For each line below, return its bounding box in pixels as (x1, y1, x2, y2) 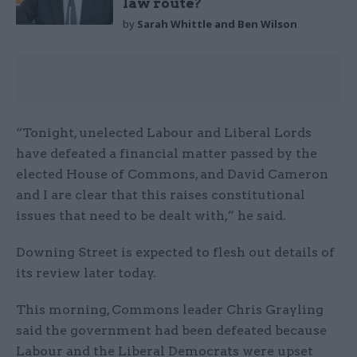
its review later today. (16, 265, 156, 281)
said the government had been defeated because (16, 323, 327, 339)
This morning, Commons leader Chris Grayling (16, 302, 324, 318)
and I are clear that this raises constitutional (16, 187, 305, 203)
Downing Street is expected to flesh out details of (16, 245, 335, 261)
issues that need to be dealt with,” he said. (16, 208, 286, 224)
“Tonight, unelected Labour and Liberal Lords (16, 125, 312, 141)
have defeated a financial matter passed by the (16, 146, 317, 162)
